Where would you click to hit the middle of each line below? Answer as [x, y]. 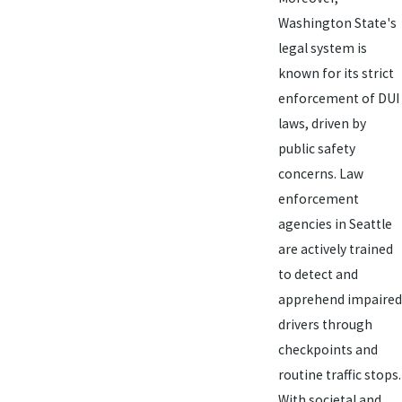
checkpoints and [328, 349]
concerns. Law [320, 173]
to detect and [318, 274]
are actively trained [335, 249]
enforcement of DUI [338, 98]
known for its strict [336, 73]
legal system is [322, 48]
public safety [316, 148]
